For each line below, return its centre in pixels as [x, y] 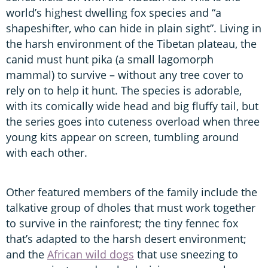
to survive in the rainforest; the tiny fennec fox [122, 223]
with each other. [47, 152]
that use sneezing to [186, 254]
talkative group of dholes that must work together [131, 207]
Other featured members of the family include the [132, 192]
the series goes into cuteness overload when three [133, 121]
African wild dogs [91, 254]
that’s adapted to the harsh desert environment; [126, 238]
